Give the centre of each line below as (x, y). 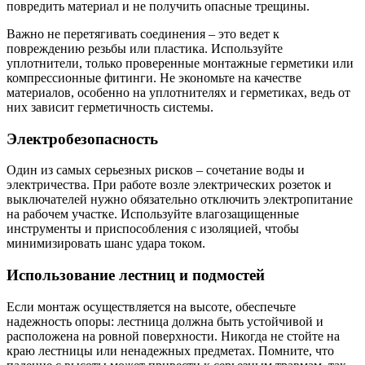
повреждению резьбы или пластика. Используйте (145, 48)
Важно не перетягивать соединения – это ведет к (143, 33)
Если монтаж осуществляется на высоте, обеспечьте (151, 306)
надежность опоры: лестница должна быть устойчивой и (165, 321)
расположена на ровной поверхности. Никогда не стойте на (173, 336)
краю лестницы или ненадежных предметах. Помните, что (170, 350)
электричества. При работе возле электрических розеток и (169, 185)
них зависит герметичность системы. (110, 107)
